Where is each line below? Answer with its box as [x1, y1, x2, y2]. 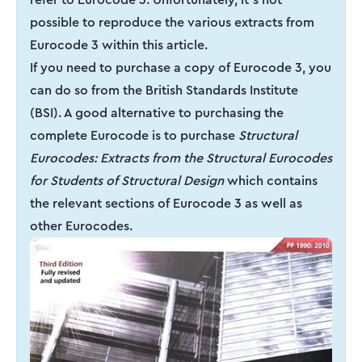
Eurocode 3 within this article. [30, 36, 208, 55]
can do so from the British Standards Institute [30, 81, 298, 100]
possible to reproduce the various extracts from [30, 13, 314, 32]
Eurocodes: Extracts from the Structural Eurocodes [30, 149, 332, 168]
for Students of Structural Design [30, 171, 224, 191]
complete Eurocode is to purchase [30, 126, 238, 145]
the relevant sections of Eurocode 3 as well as [30, 194, 302, 213]
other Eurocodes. [30, 217, 133, 236]
